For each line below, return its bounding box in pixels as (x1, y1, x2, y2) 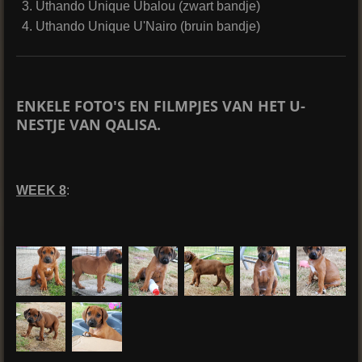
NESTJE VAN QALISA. (16, 114, 161, 134)
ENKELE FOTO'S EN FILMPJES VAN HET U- (16, 95, 305, 116)
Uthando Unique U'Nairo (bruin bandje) (36, 19, 260, 33)
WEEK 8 (16, 183, 66, 197)
